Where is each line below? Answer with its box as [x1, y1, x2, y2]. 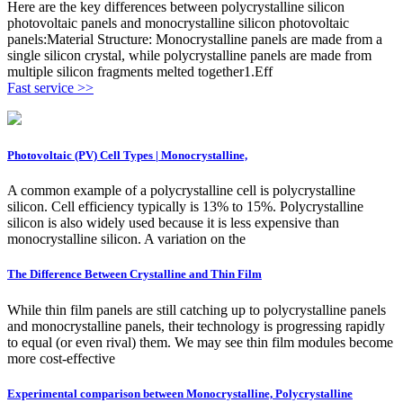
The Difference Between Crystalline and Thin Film [7, 267, 262, 282]
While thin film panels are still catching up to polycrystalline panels [7, 301, 386, 318]
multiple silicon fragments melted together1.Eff [7, 63, 273, 79]
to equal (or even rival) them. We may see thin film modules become [7, 334, 393, 350]
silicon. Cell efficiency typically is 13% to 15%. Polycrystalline [7, 199, 363, 215]
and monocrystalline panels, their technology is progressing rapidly [7, 318, 385, 334]
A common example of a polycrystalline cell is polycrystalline [7, 183, 355, 199]
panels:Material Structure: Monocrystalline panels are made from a [7, 31, 382, 47]
